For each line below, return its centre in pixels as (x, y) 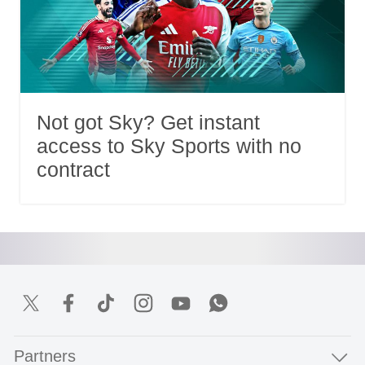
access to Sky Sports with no (169, 146)
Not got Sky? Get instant (148, 123)
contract (73, 170)
